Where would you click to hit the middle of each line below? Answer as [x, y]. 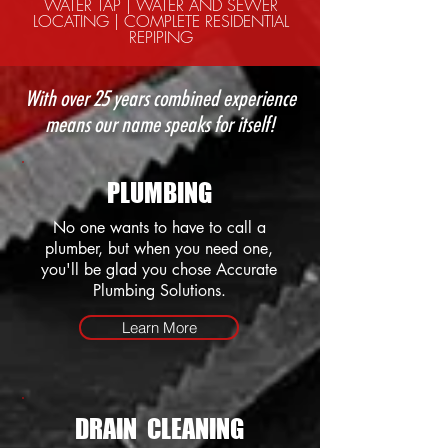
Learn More [159, 327]
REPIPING [160, 37]
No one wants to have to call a [159, 227]
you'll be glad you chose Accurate [159, 269]
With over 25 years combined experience [160, 98]
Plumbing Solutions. [159, 290]
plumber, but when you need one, [159, 248]
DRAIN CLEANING [159, 428]
